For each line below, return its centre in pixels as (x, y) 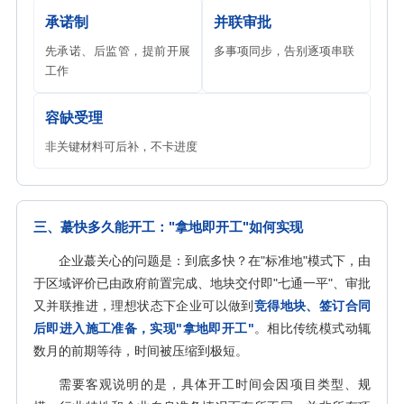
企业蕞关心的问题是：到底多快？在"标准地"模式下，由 (215, 261)
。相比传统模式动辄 (312, 328)
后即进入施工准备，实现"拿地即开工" (144, 328)
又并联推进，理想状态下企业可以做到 (144, 306)
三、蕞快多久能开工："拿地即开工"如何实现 (168, 227)
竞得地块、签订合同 (312, 306)
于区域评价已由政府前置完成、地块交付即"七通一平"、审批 (202, 283)
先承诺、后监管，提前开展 (118, 51)
